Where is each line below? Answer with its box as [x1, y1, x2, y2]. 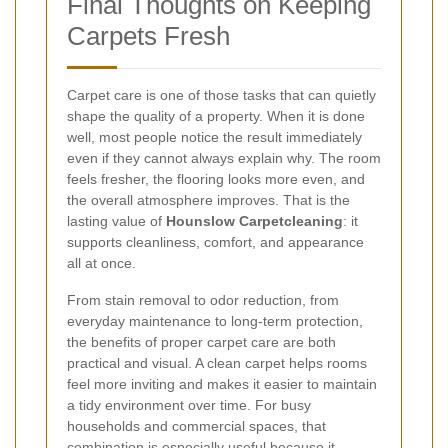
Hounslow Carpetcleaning [166, 212, 343, 229]
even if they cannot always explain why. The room [67, 149, 381, 166]
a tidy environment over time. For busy [67, 396, 311, 413]
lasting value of [67, 212, 166, 229]
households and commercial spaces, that [67, 417, 326, 434]
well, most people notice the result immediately [67, 128, 362, 145]
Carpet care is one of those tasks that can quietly [67, 86, 376, 103]
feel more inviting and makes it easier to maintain [67, 375, 377, 392]
